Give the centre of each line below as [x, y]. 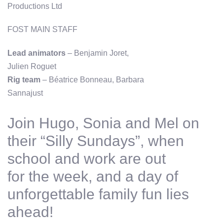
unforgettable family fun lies [98, 194]
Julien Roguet [32, 67]
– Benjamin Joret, [97, 53]
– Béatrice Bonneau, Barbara [92, 80]
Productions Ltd [35, 6]
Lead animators [37, 53]
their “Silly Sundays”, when [96, 141]
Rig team [24, 80]
